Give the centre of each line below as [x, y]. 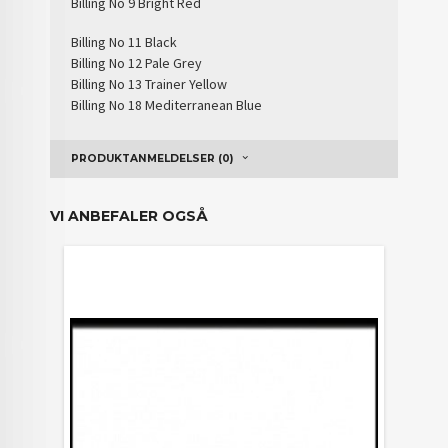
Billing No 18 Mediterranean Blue [167, 104]
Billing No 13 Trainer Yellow [149, 83]
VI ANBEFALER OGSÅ [129, 215]
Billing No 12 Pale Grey [137, 62]
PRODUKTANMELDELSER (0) [152, 158]
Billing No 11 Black [124, 41]
